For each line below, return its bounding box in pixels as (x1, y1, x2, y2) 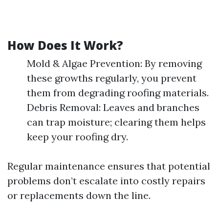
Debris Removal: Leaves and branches (27, 101, 199, 113)
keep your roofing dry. (27, 131, 128, 143)
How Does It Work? (7, 37, 123, 53)
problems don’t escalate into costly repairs (7, 175, 205, 187)
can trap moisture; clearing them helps (27, 116, 206, 128)
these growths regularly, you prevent (27, 72, 197, 84)
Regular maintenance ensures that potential (7, 160, 210, 172)
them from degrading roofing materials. (27, 87, 209, 99)
